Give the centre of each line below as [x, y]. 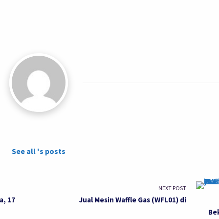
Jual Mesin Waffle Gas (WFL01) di [133, 199]
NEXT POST [173, 188]
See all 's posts [38, 151]
